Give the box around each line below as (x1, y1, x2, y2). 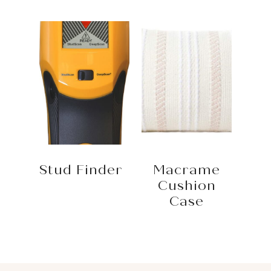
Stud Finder (39, 163, 123, 177)
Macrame (153, 163, 220, 177)
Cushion (157, 179, 216, 193)
